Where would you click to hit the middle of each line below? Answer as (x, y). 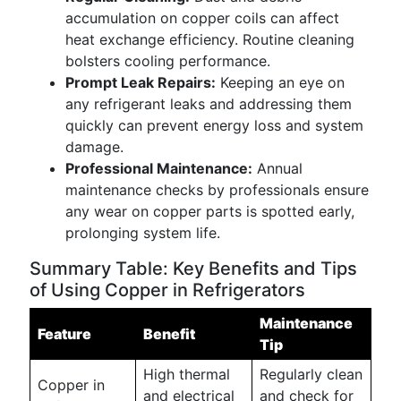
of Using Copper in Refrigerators (167, 290)
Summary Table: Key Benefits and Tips (193, 269)
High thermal (187, 374)
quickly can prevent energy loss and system (214, 125)
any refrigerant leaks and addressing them (209, 104)
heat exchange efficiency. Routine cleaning (210, 39)
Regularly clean (311, 374)
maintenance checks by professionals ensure (217, 190)
